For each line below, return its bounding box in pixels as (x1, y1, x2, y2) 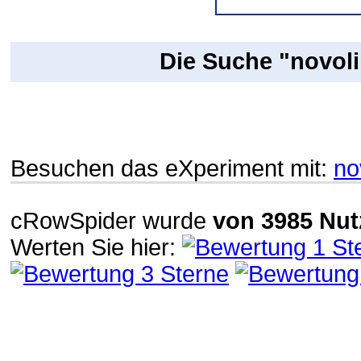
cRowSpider (10, 207, 136, 234)
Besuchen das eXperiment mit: (10, 155, 334, 181)
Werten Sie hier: (10, 234, 182, 260)
